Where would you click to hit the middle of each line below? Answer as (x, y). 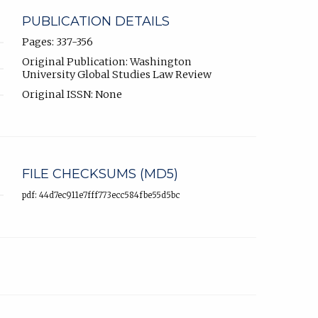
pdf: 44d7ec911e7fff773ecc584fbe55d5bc (101, 195)
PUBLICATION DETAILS (96, 21)
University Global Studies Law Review (117, 74)
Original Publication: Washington (107, 61)
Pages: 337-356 (57, 42)
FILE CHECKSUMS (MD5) (100, 174)
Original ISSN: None (72, 94)
